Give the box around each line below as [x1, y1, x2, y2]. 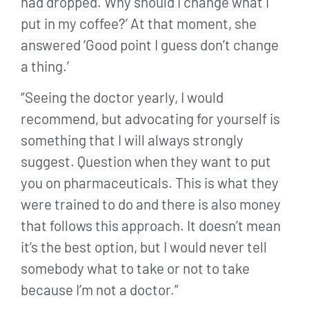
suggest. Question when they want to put [21, 152, 271, 170]
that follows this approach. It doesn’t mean [21, 217, 281, 235]
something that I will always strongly [21, 131, 243, 149]
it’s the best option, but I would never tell [21, 238, 267, 256]
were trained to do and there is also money [21, 195, 281, 213]
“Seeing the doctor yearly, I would [21, 88, 223, 106]
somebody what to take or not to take [21, 259, 250, 277]
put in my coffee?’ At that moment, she [21, 14, 257, 32]
